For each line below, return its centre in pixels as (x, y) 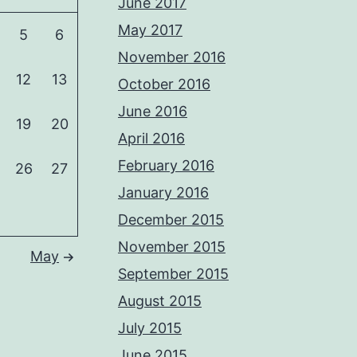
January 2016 (163, 192)
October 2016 (164, 84)
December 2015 (171, 219)
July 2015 (150, 328)
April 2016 (151, 138)
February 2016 (166, 165)
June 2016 (153, 111)
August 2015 (160, 300)
